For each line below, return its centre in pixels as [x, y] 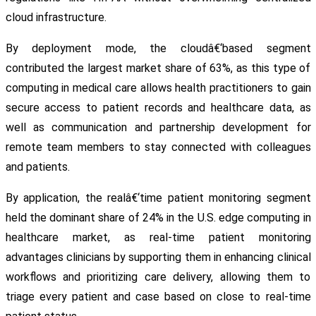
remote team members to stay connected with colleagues [158, 147]
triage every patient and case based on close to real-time [158, 297]
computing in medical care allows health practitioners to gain [158, 88]
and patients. [37, 167]
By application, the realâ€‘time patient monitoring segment [158, 198]
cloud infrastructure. [56, 18]
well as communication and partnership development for [158, 128]
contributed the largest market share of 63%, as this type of [158, 68]
